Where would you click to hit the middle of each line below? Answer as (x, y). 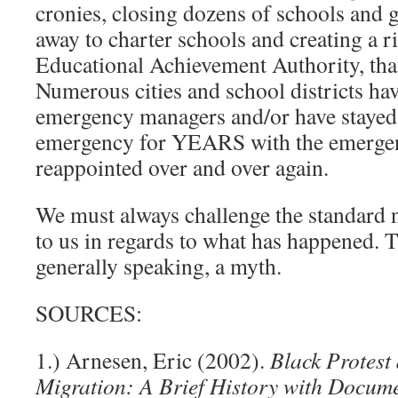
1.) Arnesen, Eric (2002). (153, 360)
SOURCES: (89, 313)
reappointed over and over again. (182, 167)
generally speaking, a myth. (159, 266)
